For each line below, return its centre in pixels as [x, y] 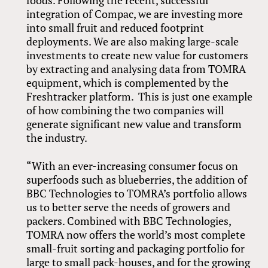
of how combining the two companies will [125, 110]
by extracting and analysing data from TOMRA [136, 68]
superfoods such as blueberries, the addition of [137, 179]
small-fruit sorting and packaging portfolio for [136, 248]
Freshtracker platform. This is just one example [140, 96]
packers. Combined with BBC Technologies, [129, 220]
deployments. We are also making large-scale [133, 41]
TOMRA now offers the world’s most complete [136, 234]
